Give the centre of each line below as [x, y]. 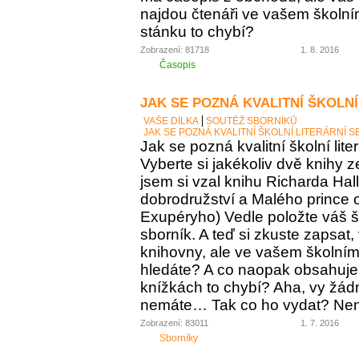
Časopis [177, 65]
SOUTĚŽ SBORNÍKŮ [252, 121]
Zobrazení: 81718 [175, 50]
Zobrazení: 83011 [174, 323]
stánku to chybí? [197, 32]
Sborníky [179, 338]
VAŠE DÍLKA [171, 121]
